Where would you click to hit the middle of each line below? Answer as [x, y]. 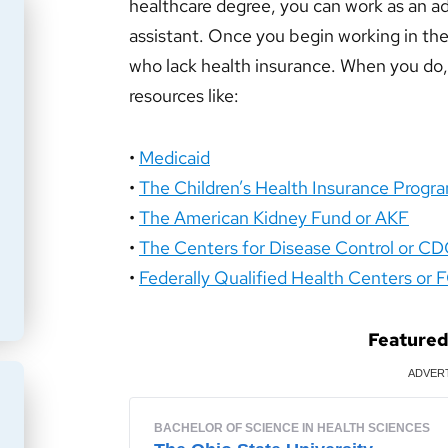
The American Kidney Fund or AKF [274, 217]
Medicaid [174, 157]
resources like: [184, 95]
